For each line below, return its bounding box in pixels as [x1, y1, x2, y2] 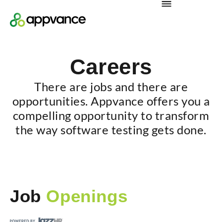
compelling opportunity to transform [12, 108, 210, 122]
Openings [41, 186, 128, 206]
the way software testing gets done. [15, 122, 207, 137]
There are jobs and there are [34, 79, 188, 94]
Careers [69, 55, 153, 79]
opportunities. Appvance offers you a [12, 94, 210, 108]
